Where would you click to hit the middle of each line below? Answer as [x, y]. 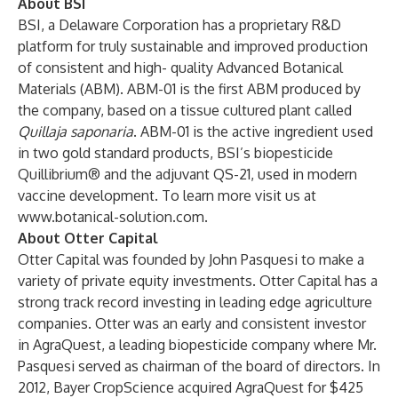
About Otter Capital [88, 238]
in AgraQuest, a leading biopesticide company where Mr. [197, 345]
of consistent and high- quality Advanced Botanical [180, 68]
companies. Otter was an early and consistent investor [192, 323]
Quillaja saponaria [76, 131]
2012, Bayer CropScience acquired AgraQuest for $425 [191, 387]
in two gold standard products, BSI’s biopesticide [175, 153]
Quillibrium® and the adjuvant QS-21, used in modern [187, 174]
